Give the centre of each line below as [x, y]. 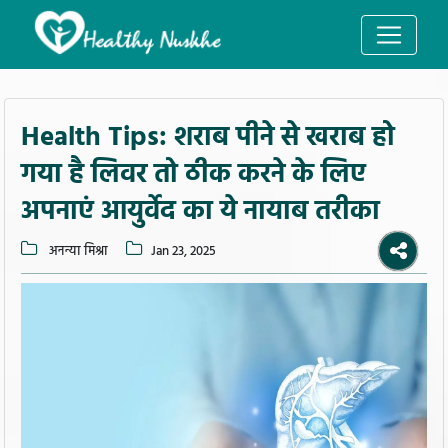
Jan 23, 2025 [183, 251]
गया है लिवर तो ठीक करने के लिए [193, 175]
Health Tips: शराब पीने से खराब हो [208, 138]
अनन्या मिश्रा [77, 251]
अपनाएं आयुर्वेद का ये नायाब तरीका [200, 212]
